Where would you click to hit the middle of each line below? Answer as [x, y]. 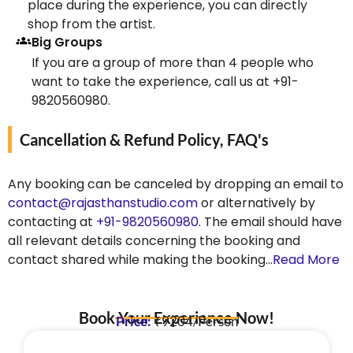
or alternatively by [256, 203]
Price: [134, 321]
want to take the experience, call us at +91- [165, 81]
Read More [306, 259]
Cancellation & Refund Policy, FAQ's [144, 139]
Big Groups [67, 42]
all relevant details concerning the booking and [154, 240]
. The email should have [270, 221]
